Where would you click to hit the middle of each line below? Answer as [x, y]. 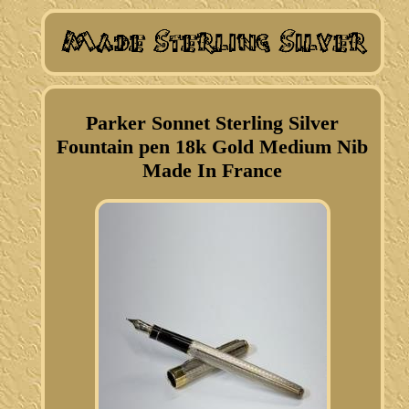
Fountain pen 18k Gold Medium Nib [213, 146]
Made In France [213, 170]
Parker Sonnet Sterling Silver [213, 122]
